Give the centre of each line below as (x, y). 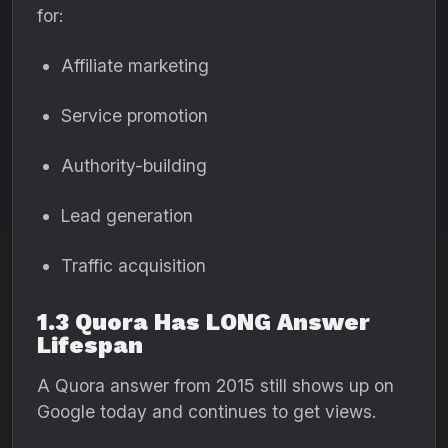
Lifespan (90, 345)
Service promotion (134, 115)
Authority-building (134, 165)
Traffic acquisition (133, 265)
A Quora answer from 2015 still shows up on (215, 385)
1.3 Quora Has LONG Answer (203, 322)
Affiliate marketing (135, 65)
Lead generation (127, 215)
